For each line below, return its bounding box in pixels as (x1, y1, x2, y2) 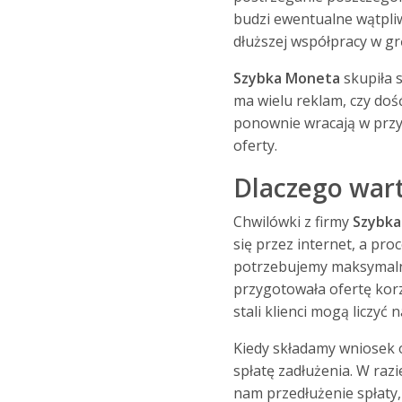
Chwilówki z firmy (232, 212, 353, 232)
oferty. (232, 135, 277, 156)
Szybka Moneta (232, 68, 344, 89)
